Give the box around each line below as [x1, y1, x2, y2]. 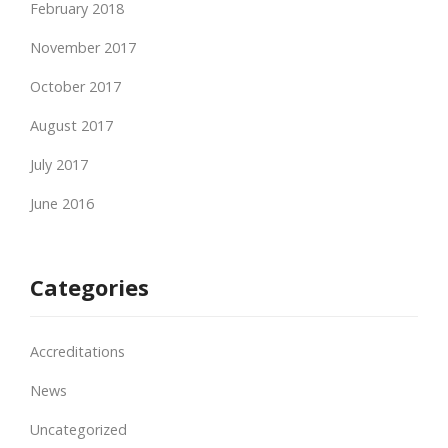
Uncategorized [30, 419, 127, 439]
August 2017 [30, 115, 113, 135]
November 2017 [30, 37, 136, 57]
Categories [30, 271, 149, 302]
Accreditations [30, 341, 125, 361]
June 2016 [30, 193, 94, 213]
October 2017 [30, 76, 121, 96]
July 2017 [30, 154, 88, 174]
